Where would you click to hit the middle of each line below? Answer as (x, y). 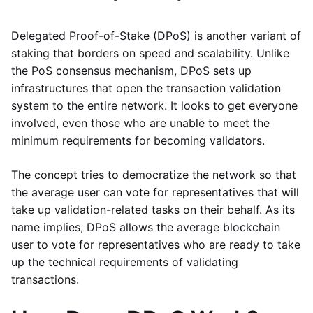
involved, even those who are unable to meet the (140, 123)
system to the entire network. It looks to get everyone (154, 105)
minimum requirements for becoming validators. (138, 140)
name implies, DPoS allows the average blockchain (146, 227)
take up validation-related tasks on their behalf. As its (153, 210)
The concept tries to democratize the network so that (154, 175)
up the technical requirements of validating (125, 262)
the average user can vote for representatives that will (155, 192)
